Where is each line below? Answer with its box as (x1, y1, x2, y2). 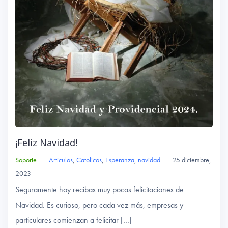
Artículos (49, 155, 73, 165)
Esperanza (105, 155, 134, 165)
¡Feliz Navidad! (15, 136, 77, 149)
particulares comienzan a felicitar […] (15, 215, 132, 226)
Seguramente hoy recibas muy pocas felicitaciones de (15, 184, 184, 195)
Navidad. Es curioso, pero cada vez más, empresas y (15, 199, 183, 211)
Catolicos (76, 155, 102, 165)
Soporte (15, 155, 37, 165)
